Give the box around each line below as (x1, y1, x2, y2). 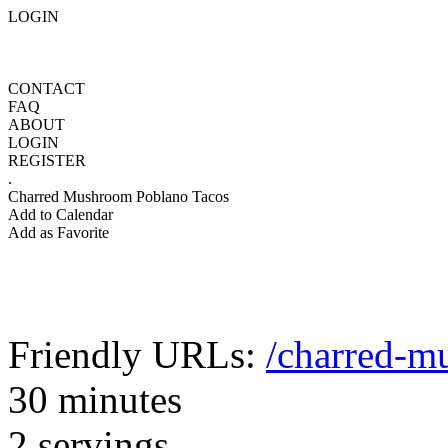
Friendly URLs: (8, 333, 266, 376)
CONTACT (8, 80, 85, 97)
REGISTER (8, 152, 86, 169)
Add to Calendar (8, 206, 113, 223)
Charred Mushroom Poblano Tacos (8, 188, 229, 205)
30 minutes (8, 378, 182, 421)
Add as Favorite (8, 224, 109, 241)
